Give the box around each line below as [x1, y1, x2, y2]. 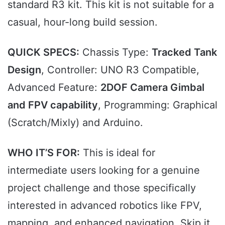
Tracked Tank [152, 46, 217, 59]
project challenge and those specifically [8, 182, 196, 194]
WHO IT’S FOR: [8, 147, 80, 159]
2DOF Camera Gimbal [100, 81, 204, 94]
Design [8, 64, 41, 76]
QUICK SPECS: [8, 46, 79, 59]
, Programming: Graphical [98, 99, 217, 111]
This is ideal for [80, 147, 155, 159]
